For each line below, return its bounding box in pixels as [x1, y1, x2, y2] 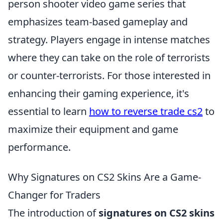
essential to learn [8, 104, 89, 118]
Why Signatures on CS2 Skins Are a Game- [8, 170, 201, 184]
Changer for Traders [8, 188, 101, 202]
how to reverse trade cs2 [89, 104, 203, 118]
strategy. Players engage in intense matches [8, 32, 210, 46]
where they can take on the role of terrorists [8, 50, 210, 64]
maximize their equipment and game [8, 122, 178, 136]
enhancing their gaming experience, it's [8, 86, 189, 100]
